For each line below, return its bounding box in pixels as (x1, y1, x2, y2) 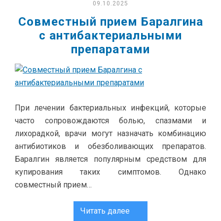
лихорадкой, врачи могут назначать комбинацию (15, 129, 206, 138)
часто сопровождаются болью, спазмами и (15, 116, 206, 125)
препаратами (71, 42, 150, 56)
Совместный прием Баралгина (18, 15, 203, 29)
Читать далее (80, 206, 130, 216)
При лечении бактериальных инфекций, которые (15, 103, 206, 112)
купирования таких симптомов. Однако (15, 167, 206, 177)
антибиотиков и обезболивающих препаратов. (15, 142, 206, 151)
